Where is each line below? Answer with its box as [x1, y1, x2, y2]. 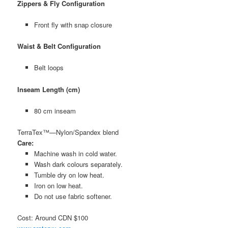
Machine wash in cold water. [34, 148, 117, 158]
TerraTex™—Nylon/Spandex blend [17, 127, 119, 137]
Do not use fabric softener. [34, 191, 112, 201]
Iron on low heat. [34, 180, 83, 190]
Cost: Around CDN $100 [17, 212, 89, 222]
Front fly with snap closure [34, 20, 112, 30]
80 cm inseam [34, 105, 76, 116]
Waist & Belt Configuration [17, 41, 101, 51]
